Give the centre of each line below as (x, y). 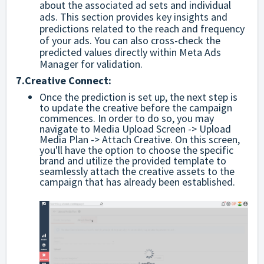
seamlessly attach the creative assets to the (137, 171)
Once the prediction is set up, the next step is (138, 97)
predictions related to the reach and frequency (142, 28)
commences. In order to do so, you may (127, 118)
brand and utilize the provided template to (133, 160)
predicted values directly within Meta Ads (130, 52)
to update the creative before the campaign (136, 107)
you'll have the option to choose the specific (136, 150)
